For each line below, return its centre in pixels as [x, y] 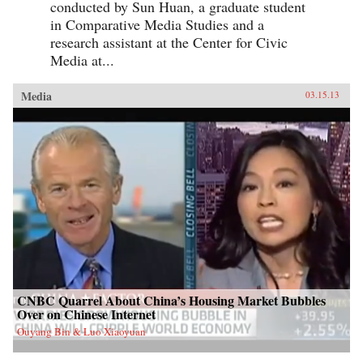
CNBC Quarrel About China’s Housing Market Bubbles [171, 301]
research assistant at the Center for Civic [169, 43]
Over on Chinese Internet [86, 314]
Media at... [82, 60]
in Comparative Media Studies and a [157, 25]
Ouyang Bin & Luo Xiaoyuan [81, 332]
